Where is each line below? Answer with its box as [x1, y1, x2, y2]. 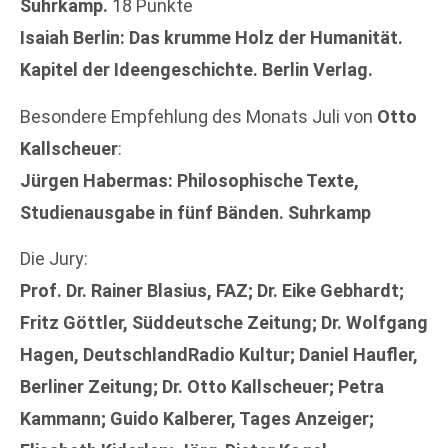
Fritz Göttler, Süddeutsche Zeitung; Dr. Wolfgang [20, 311, 428, 333]
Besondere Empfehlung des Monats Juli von [20, 105, 377, 127]
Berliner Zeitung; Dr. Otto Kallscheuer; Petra [20, 375, 384, 397]
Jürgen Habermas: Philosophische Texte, [20, 169, 359, 191]
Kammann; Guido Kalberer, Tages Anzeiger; [20, 407, 374, 429]
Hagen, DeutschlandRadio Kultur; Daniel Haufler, [20, 343, 418, 365]
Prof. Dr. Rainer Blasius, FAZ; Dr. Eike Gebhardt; [20, 279, 404, 301]
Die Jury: [20, 247, 88, 269]
